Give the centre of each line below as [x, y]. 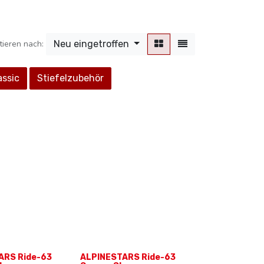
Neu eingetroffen [92, 44]
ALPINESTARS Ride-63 [128, 257]
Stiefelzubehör [70, 78]
